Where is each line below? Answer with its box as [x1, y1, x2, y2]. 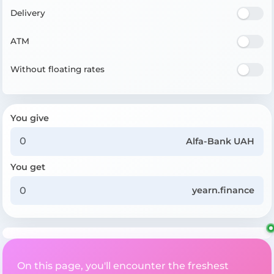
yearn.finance [192, 185, 255, 196]
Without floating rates [10, 64, 105, 75]
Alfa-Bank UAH [186, 135, 255, 147]
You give [10, 112, 49, 124]
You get [10, 161, 45, 172]
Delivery [10, 8, 45, 18]
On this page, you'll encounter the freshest [17, 260, 229, 272]
